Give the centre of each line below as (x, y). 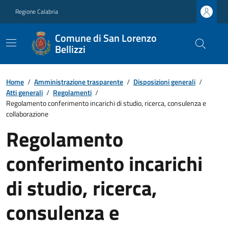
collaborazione (27, 114)
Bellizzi (70, 49)
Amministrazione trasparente (79, 82)
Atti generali (24, 92)
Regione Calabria (37, 11)
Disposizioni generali (164, 82)
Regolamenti (72, 92)
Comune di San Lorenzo (106, 38)
